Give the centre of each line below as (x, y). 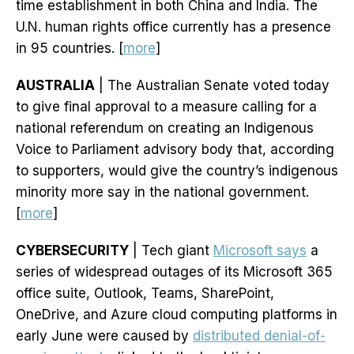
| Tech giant (171, 251)
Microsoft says (260, 251)
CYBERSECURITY (72, 251)
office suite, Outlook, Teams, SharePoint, (145, 294)
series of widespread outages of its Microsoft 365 (174, 272)
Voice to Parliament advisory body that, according (175, 150)
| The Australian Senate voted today (212, 86)
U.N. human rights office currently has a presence (173, 27)
